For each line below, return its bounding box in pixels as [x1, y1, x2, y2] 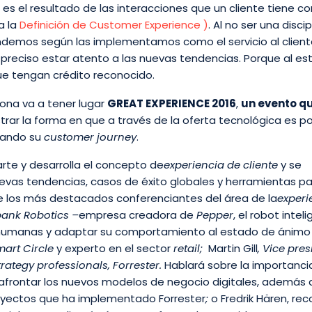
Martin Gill [208, 241, 258, 256]
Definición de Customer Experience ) [19, 17, 208, 33]
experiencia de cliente [164, 157, 278, 173]
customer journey [44, 129, 136, 144]
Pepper [196, 208, 233, 223]
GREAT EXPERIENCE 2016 [107, 95, 236, 111]
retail [173, 241, 200, 256]
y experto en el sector [56, 241, 173, 256]
